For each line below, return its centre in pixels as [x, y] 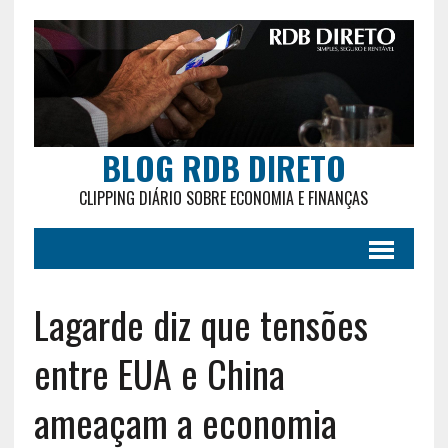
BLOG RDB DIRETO [223, 167]
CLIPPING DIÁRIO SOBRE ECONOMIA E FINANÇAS [224, 197]
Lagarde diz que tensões [200, 323]
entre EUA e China [159, 372]
